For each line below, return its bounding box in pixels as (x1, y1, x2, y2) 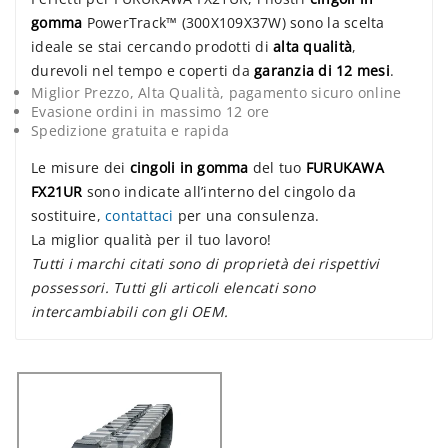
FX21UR (31, 182, 83, 202)
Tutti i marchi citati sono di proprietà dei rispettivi (31, 254, 380, 274)
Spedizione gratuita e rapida (31, 121, 229, 141)
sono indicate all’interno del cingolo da (82, 182, 356, 202)
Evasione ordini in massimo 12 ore (31, 102, 270, 122)
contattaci (105, 206, 174, 226)
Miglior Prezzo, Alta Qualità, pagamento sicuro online (31, 83, 402, 103)
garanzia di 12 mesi (254, 61, 390, 81)
